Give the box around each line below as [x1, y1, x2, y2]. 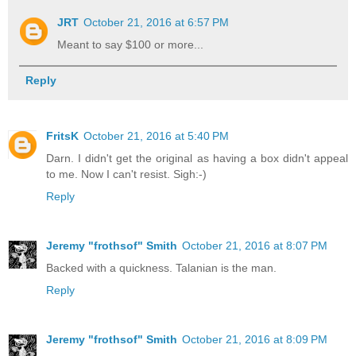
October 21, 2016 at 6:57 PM [83, 16, 230, 29]
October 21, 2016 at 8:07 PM [182, 239, 327, 253]
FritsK [46, 130, 79, 143]
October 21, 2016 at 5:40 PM [83, 130, 229, 143]
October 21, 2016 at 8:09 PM [182, 333, 327, 346]
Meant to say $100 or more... [57, 38, 204, 52]
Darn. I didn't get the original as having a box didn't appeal [46, 152, 348, 165]
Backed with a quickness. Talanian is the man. [46, 261, 277, 275]
